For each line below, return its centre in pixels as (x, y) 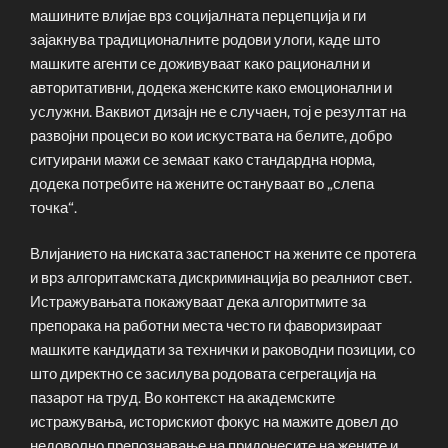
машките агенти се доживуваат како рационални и (200, 63)
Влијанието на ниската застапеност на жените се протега (223, 254)
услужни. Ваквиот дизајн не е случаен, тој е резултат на (218, 111)
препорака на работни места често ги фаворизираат (206, 326)
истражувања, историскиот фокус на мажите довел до (214, 422)
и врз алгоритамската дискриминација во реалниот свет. (221, 278)
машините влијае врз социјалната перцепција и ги (198, 15)
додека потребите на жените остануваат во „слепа (202, 183)
